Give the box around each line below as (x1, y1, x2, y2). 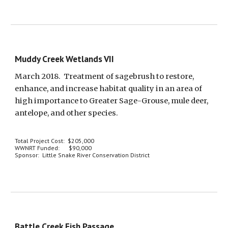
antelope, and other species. (15, 108, 119, 118)
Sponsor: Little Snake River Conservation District (15, 151, 150, 159)
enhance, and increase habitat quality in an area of (15, 84, 203, 93)
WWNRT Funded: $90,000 (15, 144, 92, 152)
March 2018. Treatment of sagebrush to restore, (15, 72, 194, 81)
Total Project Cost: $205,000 (15, 137, 95, 145)
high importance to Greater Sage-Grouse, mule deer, (15, 96, 209, 105)
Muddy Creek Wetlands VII (15, 53, 115, 65)
